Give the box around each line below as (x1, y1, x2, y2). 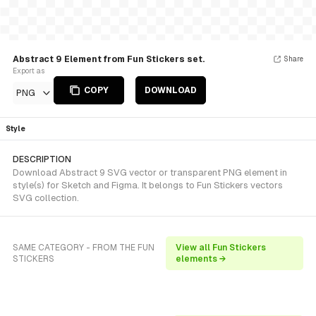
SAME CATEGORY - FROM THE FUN (13, 243, 154, 253)
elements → (175, 254, 226, 264)
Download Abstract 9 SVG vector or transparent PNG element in (13, 167, 287, 178)
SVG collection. (13, 193, 79, 203)
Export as (13, 67, 44, 75)
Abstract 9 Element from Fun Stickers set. (13, 54, 205, 64)
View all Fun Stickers (175, 243, 266, 253)
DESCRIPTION (13, 154, 71, 164)
